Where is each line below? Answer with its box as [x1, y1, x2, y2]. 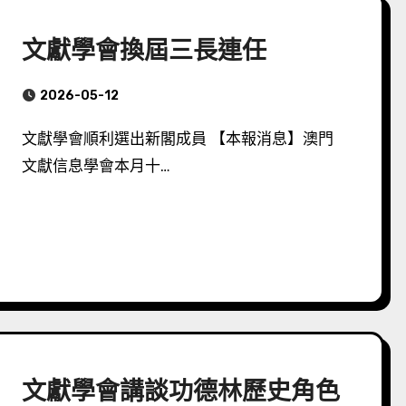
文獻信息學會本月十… [22, 157, 171, 175]
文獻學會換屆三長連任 [22, 34, 267, 65]
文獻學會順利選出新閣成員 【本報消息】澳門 [22, 130, 38, 148]
